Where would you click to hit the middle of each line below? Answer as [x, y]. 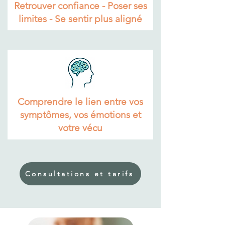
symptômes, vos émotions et [80, 115]
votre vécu [80, 128]
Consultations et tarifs [79, 174]
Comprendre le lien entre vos [80, 102]
